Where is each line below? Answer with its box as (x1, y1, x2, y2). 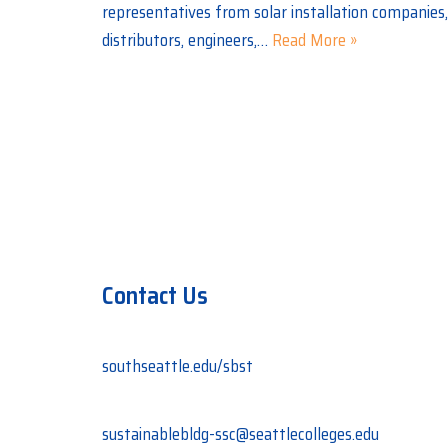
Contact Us (102, 277, 208, 315)
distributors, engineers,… (102, 27, 272, 53)
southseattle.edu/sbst (102, 353, 253, 379)
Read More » (272, 27, 357, 53)
